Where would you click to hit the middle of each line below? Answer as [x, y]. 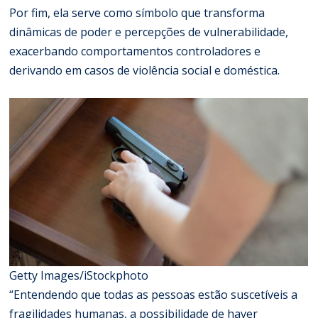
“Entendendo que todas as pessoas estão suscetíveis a [154, 294]
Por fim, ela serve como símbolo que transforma [137, 12]
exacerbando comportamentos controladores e [135, 51]
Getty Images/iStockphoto [79, 275]
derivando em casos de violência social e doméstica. [145, 70]
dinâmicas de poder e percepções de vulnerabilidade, [149, 32]
